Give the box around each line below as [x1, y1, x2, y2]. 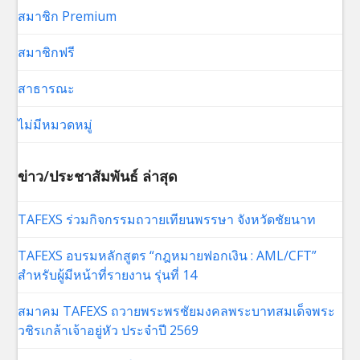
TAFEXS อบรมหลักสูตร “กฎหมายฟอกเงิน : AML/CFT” [18, 246, 317, 264]
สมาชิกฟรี [18, 43, 76, 61]
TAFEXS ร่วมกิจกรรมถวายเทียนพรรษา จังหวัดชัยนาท [18, 210, 317, 228]
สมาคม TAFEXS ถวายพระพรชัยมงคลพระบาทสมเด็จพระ [18, 301, 336, 320]
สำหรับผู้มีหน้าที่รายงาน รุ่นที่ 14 [18, 265, 198, 284]
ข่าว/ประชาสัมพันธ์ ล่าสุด [18, 166, 178, 186]
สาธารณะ [18, 79, 76, 97]
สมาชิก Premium [18, 6, 117, 25]
